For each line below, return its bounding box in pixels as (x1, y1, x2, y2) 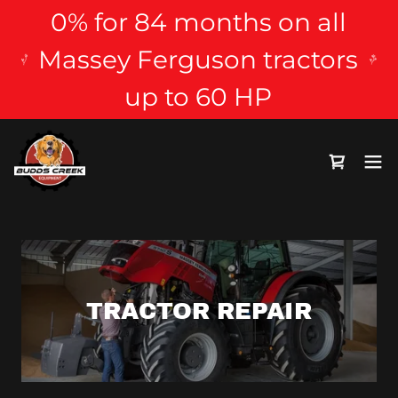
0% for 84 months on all (50, 7, 346, 37)
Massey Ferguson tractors (38, 44, 359, 75)
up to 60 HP (124, 82, 273, 112)
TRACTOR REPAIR (86, 298, 312, 324)
